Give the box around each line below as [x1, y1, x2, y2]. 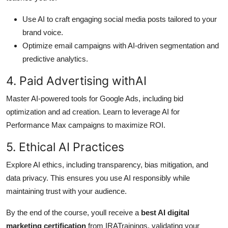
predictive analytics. [22, 54, 88, 64]
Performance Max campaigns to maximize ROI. [6, 121, 165, 130]
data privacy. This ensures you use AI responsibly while [6, 174, 190, 183]
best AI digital [141, 208, 189, 217]
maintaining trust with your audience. [6, 187, 127, 196]
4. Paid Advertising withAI [6, 73, 147, 89]
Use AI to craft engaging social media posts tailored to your [22, 15, 217, 24]
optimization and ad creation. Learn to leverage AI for [6, 107, 180, 117]
